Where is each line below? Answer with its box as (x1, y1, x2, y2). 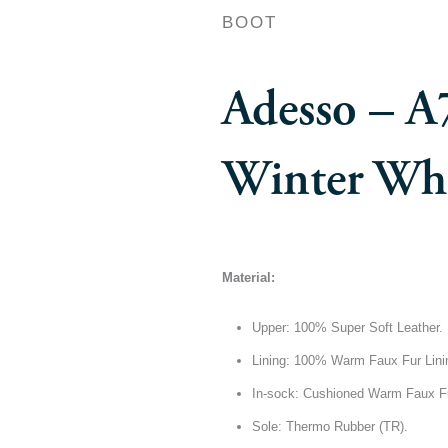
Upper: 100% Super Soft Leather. (252, 319, 443, 335)
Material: (222, 269, 275, 285)
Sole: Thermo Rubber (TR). (252, 418, 408, 434)
